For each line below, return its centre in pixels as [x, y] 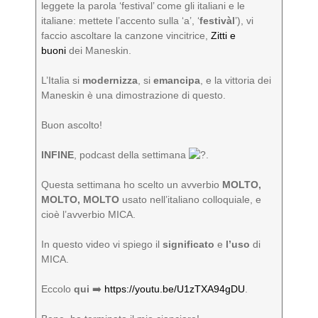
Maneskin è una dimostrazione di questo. [135, 95]
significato [189, 244]
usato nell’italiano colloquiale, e [191, 199]
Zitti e [224, 35]
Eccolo [58, 289]
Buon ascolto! [72, 125]
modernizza [110, 80]
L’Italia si [62, 80]
